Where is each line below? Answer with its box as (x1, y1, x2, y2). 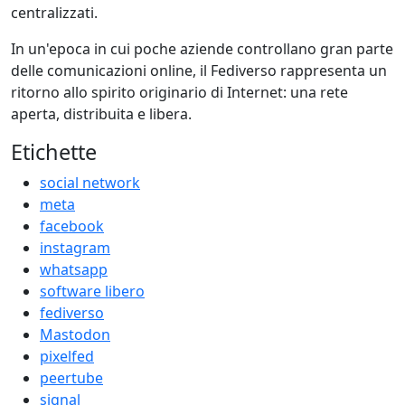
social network (40, 172, 140, 193)
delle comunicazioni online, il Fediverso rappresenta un (11, 60, 387, 80)
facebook (40, 215, 104, 236)
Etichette (11, 137, 97, 166)
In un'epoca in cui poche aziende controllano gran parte (11, 38, 393, 59)
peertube (40, 367, 103, 388)
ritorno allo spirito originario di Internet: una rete (11, 81, 348, 102)
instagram (40, 237, 110, 258)
